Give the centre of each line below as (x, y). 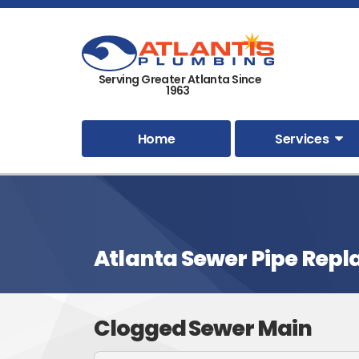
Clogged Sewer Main (203, 329)
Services (302, 139)
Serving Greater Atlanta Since (180, 79)
